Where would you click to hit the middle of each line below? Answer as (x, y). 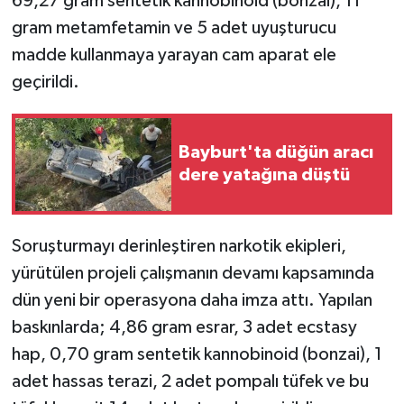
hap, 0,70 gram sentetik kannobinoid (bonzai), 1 (197, 355)
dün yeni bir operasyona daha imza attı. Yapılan (192, 301)
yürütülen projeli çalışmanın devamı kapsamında (193, 274)
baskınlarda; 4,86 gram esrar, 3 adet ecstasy (184, 328)
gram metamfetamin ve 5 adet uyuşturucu (174, 28)
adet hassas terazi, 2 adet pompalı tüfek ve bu (190, 382)
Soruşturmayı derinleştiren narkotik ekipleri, (179, 247)
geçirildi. (45, 83)
